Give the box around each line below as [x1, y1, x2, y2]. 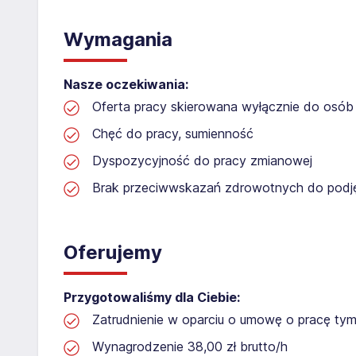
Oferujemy [64, 240, 162, 264]
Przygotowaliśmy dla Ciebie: [64, 288, 240, 305]
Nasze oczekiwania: [64, 75, 188, 92]
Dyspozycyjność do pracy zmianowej [92, 152, 312, 168]
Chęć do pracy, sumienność [92, 125, 253, 141]
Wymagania [64, 27, 172, 51]
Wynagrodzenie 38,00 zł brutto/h [92, 338, 288, 354]
